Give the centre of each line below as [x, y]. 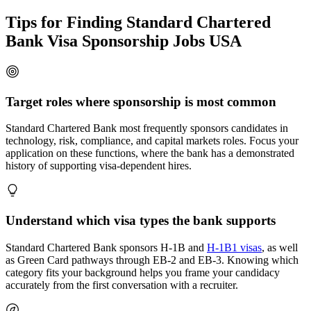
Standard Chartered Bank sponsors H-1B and [106, 247]
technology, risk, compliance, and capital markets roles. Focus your [152, 141]
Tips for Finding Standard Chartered [138, 23]
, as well [280, 247]
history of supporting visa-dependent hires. [99, 166]
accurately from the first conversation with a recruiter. [122, 285]
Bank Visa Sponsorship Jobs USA [124, 41]
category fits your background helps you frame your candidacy [143, 272]
